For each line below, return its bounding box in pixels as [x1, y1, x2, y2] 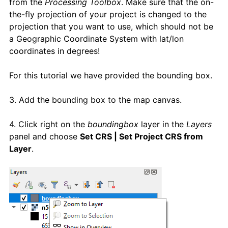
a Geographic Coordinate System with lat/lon [9, 33, 184, 44]
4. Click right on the [9, 119, 88, 129]
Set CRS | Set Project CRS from [80, 131, 203, 141]
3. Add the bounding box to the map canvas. [9, 94, 182, 105]
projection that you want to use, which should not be [9, 21, 213, 32]
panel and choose [9, 131, 80, 141]
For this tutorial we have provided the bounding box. [9, 70, 212, 80]
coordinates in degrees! [9, 45, 100, 56]
